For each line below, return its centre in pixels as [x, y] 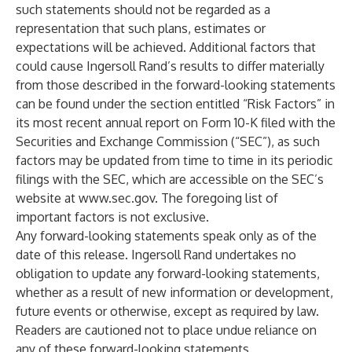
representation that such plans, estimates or [141, 28]
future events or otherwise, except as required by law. [167, 311]
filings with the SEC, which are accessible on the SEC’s [170, 179]
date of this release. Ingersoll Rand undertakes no [156, 255]
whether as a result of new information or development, [174, 292]
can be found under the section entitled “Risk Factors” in [175, 104]
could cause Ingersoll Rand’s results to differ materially [170, 66]
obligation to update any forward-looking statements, [168, 273]
